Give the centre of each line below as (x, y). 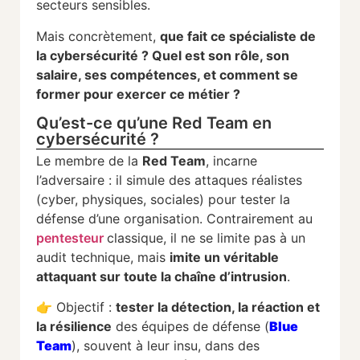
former (60, 94)
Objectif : (86, 307)
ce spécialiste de (263, 36)
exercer (143, 94)
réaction (279, 307)
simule (147, 180)
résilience (81, 327)
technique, (104, 258)
